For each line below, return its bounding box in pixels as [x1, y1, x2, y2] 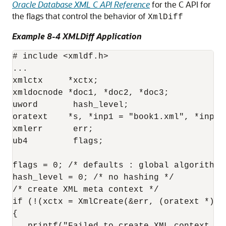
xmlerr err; [13, 125, 93, 134]
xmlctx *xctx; [13, 76, 98, 85]
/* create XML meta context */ [13, 185, 159, 194]
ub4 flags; [13, 137, 103, 146]
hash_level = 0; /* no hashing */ [13, 173, 174, 182]
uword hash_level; [13, 100, 129, 109]
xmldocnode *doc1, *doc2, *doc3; [13, 88, 169, 97]
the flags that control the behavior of [12, 11, 148, 21]
